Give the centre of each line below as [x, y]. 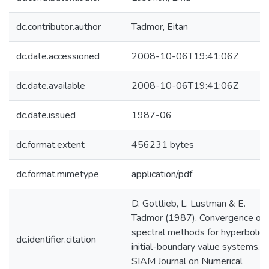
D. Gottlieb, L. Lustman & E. [189, 204]
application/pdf [162, 174]
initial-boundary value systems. [196, 247]
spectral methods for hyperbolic [198, 232]
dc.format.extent [50, 145]
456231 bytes [163, 145]
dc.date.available [51, 86]
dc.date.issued [46, 115]
